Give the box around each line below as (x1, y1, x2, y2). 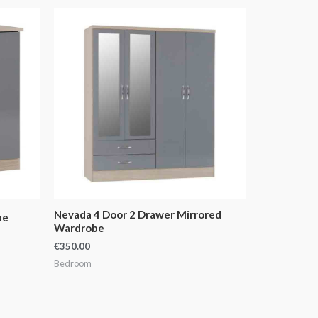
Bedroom (54, 257, 92, 269)
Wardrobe (54, 221, 104, 235)
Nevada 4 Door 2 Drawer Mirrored (54, 208, 221, 221)
